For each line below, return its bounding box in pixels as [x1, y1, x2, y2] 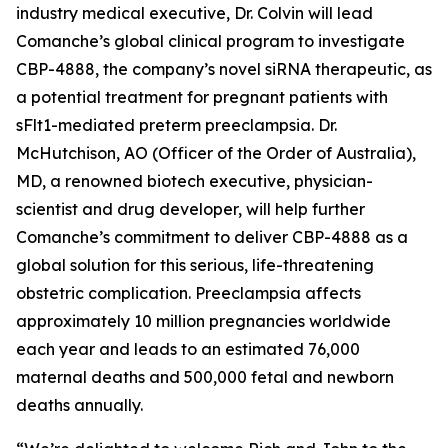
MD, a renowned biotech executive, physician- [16, 171, 373, 191]
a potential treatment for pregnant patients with [16, 87, 388, 107]
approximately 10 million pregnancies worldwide [16, 311, 391, 331]
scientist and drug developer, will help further [16, 199, 365, 219]
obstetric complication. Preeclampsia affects [16, 283, 361, 303]
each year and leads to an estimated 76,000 [16, 339, 360, 359]
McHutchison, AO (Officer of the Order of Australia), [16, 143, 416, 163]
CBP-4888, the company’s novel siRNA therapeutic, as [16, 59, 432, 79]
